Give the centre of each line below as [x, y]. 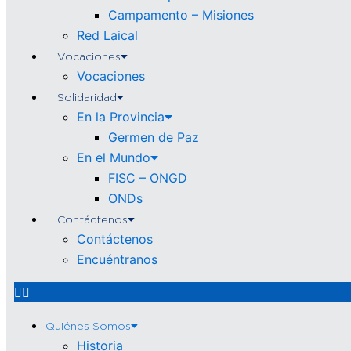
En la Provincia [121, 117]
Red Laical [107, 35]
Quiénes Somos [88, 326]
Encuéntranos [117, 259]
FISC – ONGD [148, 178]
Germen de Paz [154, 137]
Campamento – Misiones [181, 15]
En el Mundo [114, 157]
